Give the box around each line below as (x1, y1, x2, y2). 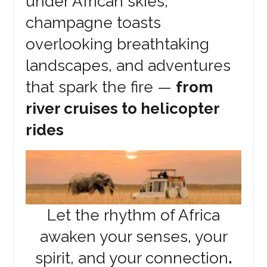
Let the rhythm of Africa (47, 206, 220, 224)
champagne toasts (26, 14, 162, 32)
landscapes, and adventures (26, 57, 231, 75)
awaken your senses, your (39, 227, 228, 246)
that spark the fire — (26, 78, 176, 97)
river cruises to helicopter (26, 100, 220, 118)
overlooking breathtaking (26, 35, 210, 54)
